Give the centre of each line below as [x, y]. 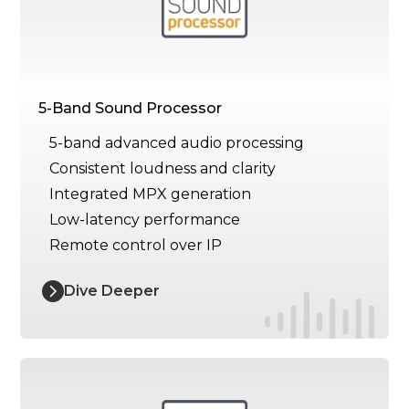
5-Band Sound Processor [131, 109]
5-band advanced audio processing [177, 143]
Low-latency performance [145, 220]
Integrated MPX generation [151, 194]
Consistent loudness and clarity [163, 169]
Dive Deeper [112, 291]
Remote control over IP [136, 246]
